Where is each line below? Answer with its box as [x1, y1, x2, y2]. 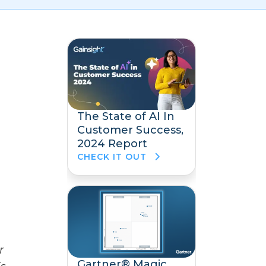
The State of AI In [77, 110, 175, 123]
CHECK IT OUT [77, 151, 150, 163]
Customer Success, [77, 123, 183, 137]
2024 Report [77, 137, 147, 151]
